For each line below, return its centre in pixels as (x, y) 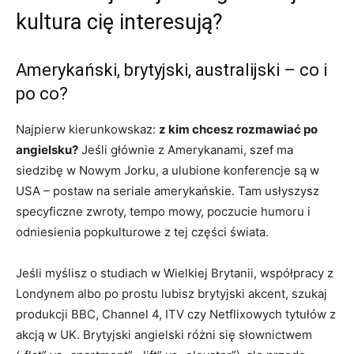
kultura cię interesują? (119, 22)
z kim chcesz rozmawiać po (238, 129)
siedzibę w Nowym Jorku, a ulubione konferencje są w (168, 170)
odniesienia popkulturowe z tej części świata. (142, 232)
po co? (42, 93)
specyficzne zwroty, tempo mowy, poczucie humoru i (163, 211)
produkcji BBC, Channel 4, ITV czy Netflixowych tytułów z (176, 314)
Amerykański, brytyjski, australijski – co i (171, 70)
